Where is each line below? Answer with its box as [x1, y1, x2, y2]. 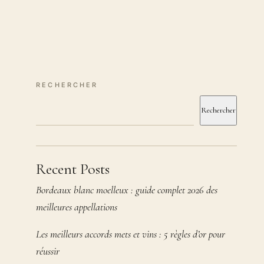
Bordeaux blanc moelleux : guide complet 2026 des [36, 184, 218, 197]
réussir [36, 245, 60, 258]
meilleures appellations [36, 201, 118, 214]
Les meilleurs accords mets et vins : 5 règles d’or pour [36, 228, 226, 241]
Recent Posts [36, 159, 110, 178]
